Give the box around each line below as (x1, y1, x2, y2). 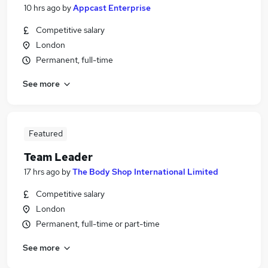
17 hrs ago (24, 166, 60, 177)
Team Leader (24, 150, 93, 164)
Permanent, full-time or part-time (36, 218, 160, 229)
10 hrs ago (24, 2, 60, 13)
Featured (28, 128, 63, 139)
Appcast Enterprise (73, 2, 151, 13)
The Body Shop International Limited (72, 166, 218, 177)
